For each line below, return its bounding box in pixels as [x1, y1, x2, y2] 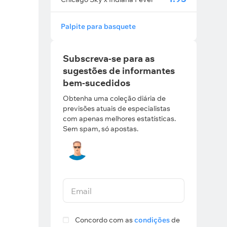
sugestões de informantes [63, 65, 175, 77]
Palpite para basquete [61, 22, 136, 31]
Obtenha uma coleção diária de [63, 94, 166, 103]
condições [134, 215, 170, 224]
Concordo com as [75, 215, 134, 224]
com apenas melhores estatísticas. [63, 114, 176, 123]
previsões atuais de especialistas [63, 104, 170, 113]
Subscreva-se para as [63, 53, 155, 64]
